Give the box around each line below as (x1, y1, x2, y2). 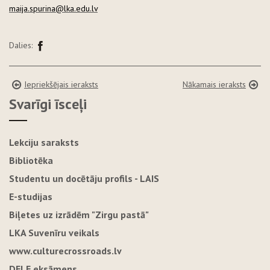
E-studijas (9, 190, 52, 203)
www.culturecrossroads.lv (9, 245, 122, 257)
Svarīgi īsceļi (9, 95, 87, 114)
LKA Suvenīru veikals (9, 227, 99, 239)
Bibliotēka (9, 154, 53, 167)
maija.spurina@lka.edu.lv (9, 3, 98, 14)
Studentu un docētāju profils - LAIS (9, 172, 159, 185)
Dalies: (9, 40, 33, 51)
